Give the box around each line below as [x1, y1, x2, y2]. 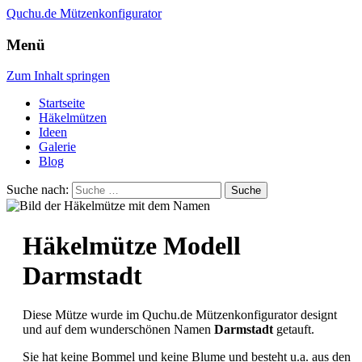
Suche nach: [6, 183, 69, 197]
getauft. [273, 322, 314, 337]
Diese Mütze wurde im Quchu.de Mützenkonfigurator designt [23, 308, 337, 322]
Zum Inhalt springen [6, 69, 110, 83]
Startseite [39, 96, 85, 111]
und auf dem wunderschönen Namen [23, 322, 214, 337]
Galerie [39, 140, 76, 154]
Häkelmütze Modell [23, 230, 241, 260]
